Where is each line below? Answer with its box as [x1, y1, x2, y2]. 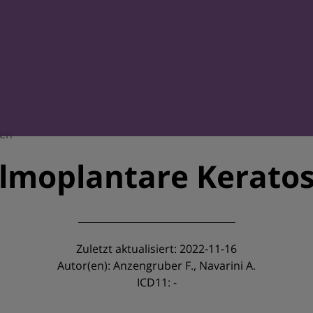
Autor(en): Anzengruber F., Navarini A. [57, 258, 256, 273]
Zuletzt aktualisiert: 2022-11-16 [76, 241, 237, 256]
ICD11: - [136, 275, 177, 290]
